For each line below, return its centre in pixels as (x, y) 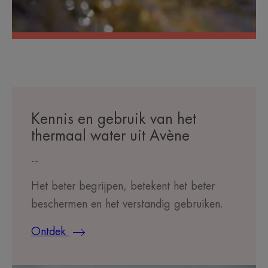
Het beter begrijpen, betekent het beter (123, 186)
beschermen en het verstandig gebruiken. (127, 204)
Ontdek (50, 232)
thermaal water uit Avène (110, 136)
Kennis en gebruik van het (114, 119)
